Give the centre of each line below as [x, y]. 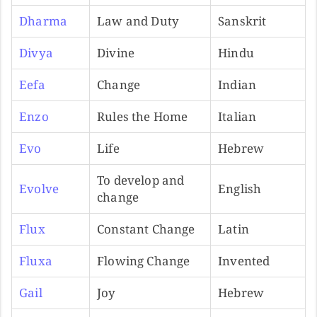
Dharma [44, 21]
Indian [237, 84]
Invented [244, 260]
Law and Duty [138, 21]
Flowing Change [144, 260]
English [240, 188]
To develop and [141, 180]
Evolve [39, 188]
